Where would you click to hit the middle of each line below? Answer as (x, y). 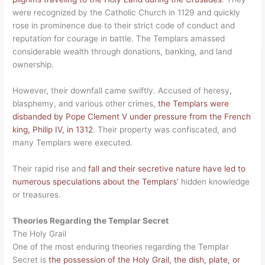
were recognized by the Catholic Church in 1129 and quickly (127, 13)
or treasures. (37, 194)
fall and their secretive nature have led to (167, 168)
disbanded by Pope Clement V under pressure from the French (132, 116)
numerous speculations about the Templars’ (96, 181)
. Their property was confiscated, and (165, 129)
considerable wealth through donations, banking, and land (122, 52)
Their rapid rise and (51, 168)
